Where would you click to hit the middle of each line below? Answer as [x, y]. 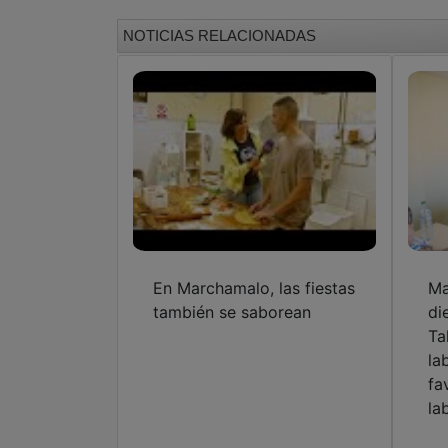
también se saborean [232, 311]
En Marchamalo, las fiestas [254, 287]
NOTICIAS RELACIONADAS [219, 35]
